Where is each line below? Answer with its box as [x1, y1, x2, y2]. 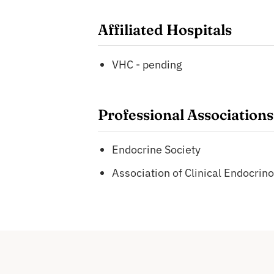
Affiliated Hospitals [97, 20, 232, 39]
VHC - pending [112, 57, 183, 72]
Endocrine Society [112, 143, 201, 157]
